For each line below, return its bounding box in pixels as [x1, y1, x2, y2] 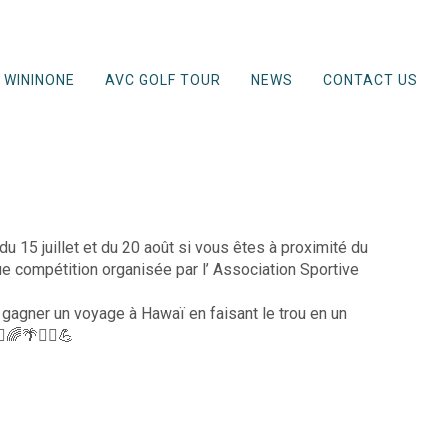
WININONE [3, 72, 75, 88]
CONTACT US [322, 72, 418, 88]
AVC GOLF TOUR [104, 72, 221, 88]
